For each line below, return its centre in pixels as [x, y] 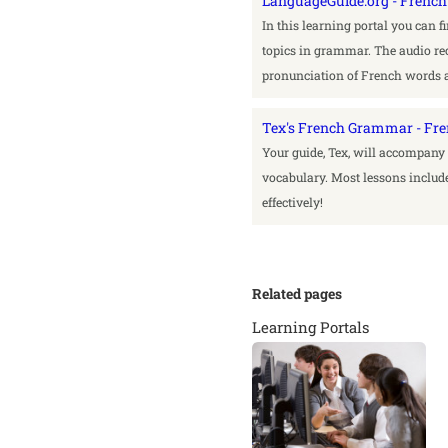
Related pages [297, 294]
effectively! [292, 202]
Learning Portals [310, 327]
